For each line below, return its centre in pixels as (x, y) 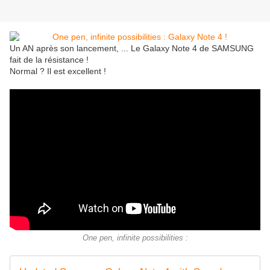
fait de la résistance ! (49, 60)
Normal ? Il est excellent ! (58, 71)
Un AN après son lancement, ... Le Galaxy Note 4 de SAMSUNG (132, 49)
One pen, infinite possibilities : (135, 238)
